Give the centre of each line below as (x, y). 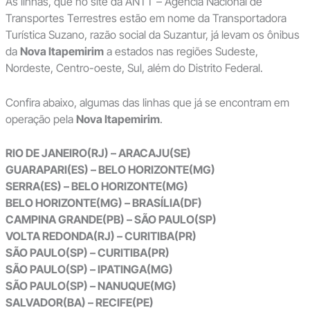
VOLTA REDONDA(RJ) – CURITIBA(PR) (101, 236)
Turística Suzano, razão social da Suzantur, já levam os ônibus (152, 35)
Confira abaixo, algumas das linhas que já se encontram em (147, 102)
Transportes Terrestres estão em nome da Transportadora (146, 18)
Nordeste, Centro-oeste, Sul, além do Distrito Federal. (134, 68)
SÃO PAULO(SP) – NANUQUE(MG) (91, 286)
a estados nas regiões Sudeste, (181, 52)
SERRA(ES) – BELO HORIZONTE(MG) (97, 186)
